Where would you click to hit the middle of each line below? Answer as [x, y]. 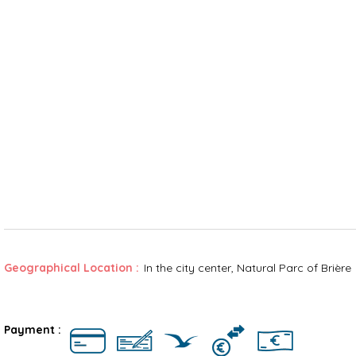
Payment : [34, 330]
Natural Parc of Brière [294, 268]
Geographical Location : [72, 268]
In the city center [187, 268]
